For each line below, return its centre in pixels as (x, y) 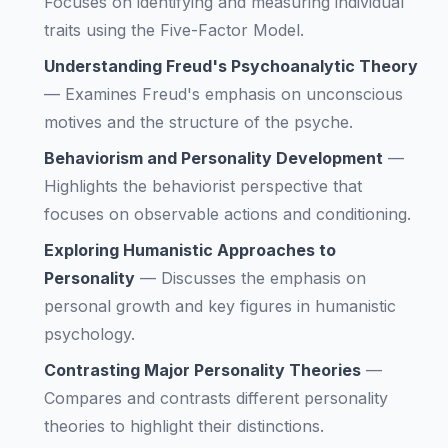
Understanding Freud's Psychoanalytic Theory (231, 66)
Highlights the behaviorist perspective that (203, 186)
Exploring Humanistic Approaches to (190, 250)
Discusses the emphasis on (263, 278)
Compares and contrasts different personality (216, 398)
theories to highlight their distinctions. (184, 426)
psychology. (89, 334)
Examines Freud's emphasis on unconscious (234, 94)
